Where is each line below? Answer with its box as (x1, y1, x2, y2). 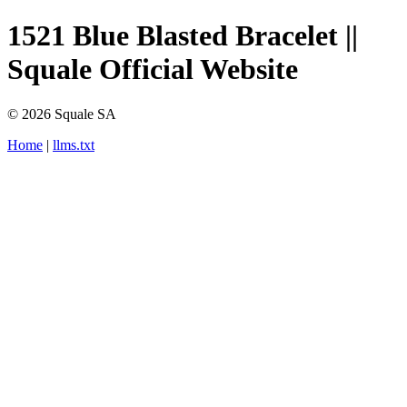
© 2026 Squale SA (7, 105, 116, 122)
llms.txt (53, 136, 94, 153)
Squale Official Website (7, 53, 298, 86)
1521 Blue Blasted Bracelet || (7, 19, 358, 53)
